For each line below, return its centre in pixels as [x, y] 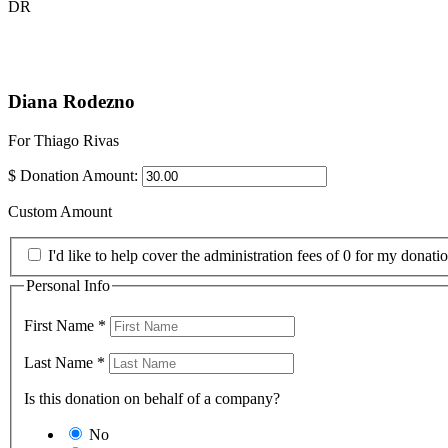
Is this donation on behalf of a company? [152, 399]
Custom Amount [60, 212]
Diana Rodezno [71, 102]
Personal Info [68, 285]
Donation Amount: [79, 176]
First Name [61, 326]
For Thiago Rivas [63, 141]
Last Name [60, 363]
